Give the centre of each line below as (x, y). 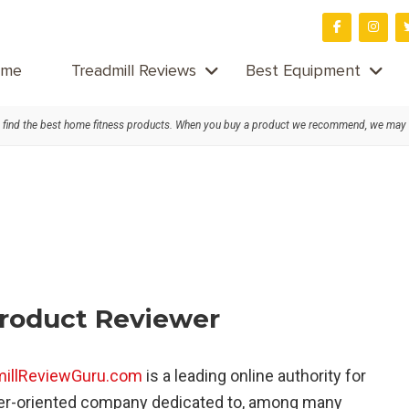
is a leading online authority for (254, 376)
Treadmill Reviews (134, 71)
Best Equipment (303, 71)
